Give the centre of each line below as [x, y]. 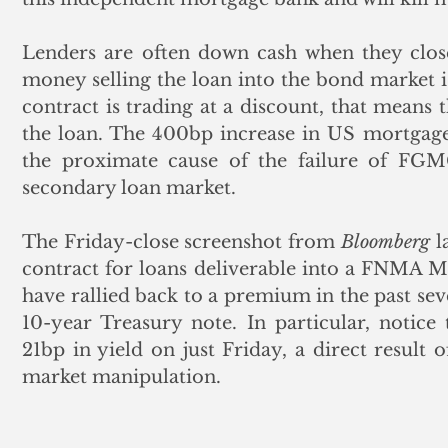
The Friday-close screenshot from [181, 242]
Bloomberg [385, 242]
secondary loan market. [131, 188]
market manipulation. [124, 377]
